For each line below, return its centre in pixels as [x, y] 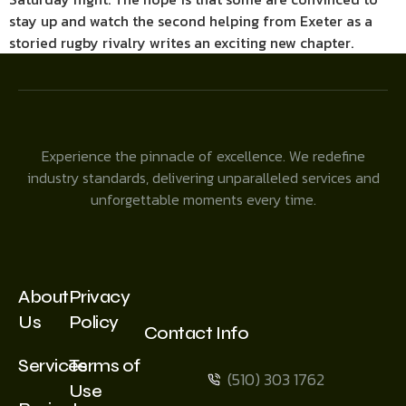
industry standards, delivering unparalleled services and [203, 177]
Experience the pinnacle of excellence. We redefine [203, 155]
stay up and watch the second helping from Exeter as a [191, 20]
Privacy [99, 296]
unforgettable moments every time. [203, 199]
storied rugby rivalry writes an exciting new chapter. [181, 42]
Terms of [104, 365]
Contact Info [196, 333]
